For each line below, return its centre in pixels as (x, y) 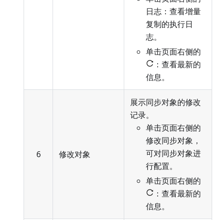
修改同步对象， (173, 141)
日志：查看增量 (173, 12)
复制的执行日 (169, 24)
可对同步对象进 (173, 153)
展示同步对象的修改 (165, 102)
